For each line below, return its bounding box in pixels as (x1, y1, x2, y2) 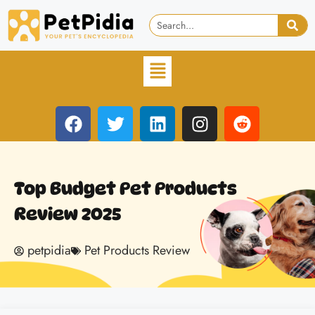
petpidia (27, 241, 71, 260)
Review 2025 (14, 203, 121, 225)
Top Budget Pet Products (14, 178, 237, 200)
